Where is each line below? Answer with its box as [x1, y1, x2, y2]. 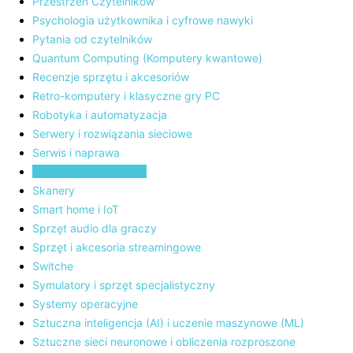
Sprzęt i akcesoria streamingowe [32, 240, 201, 254]
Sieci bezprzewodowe [32, 165, 147, 178]
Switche [32, 259, 73, 273]
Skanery [32, 184, 75, 197]
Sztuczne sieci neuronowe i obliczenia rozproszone [32, 335, 295, 348]
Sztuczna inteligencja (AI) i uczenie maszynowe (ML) [32, 316, 304, 329]
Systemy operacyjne [32, 297, 138, 310]
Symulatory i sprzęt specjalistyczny [32, 278, 215, 292]
